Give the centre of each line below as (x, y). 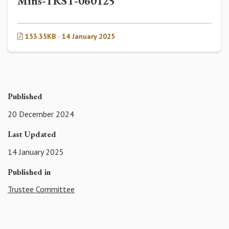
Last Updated (32, 134)
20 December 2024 (41, 114)
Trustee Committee (41, 189)
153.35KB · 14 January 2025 (69, 37)
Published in (29, 172)
